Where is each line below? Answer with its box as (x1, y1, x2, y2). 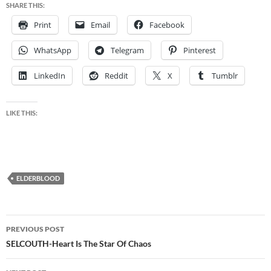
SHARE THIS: (6, 1, 45, 10)
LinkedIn (34, 70, 65, 82)
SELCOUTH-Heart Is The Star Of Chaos (6, 238, 151, 249)
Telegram (111, 45, 144, 56)
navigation (5, 236, 80, 256)
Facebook (149, 19, 184, 31)
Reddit (105, 70, 128, 82)
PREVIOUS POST (6, 224, 64, 234)
